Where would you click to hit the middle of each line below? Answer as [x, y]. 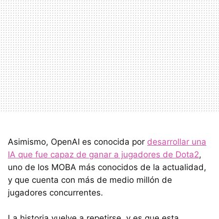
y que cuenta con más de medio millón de [90, 180]
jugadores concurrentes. [55, 192]
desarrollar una [177, 142]
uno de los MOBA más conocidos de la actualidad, [107, 167]
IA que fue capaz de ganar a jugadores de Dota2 [103, 154]
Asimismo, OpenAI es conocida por [77, 142]
